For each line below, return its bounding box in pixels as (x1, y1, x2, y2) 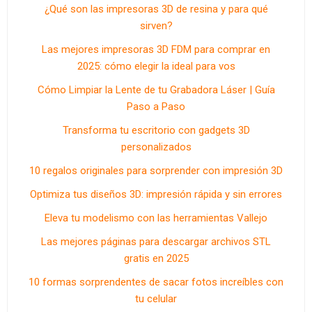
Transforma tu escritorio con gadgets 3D (62, 124, 250, 136)
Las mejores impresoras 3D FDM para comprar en (42, 43, 270, 56)
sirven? (139, 19, 173, 32)
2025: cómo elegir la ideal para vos (77, 60, 235, 72)
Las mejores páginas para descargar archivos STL (41, 235, 271, 248)
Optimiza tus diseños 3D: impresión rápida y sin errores (30, 188, 282, 201)
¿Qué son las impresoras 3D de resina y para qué (44, 3, 268, 15)
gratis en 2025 (123, 252, 189, 265)
